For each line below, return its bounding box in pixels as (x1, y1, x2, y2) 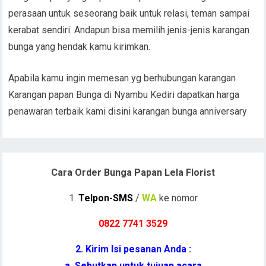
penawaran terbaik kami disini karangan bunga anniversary (8, 106, 248, 117)
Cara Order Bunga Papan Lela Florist (51, 167, 215, 178)
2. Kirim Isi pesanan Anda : (75, 243, 191, 255)
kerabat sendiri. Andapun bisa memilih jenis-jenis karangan (8, 24, 250, 36)
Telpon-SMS (78, 192, 133, 204)
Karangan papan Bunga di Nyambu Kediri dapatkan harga (8, 89, 240, 100)
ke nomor (156, 192, 198, 204)
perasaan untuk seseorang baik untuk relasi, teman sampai (8, 8, 250, 19)
